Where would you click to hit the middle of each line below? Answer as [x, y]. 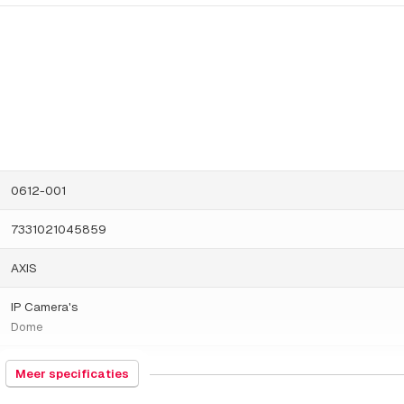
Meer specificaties [73, 373]
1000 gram [41, 366]
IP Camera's [45, 307]
